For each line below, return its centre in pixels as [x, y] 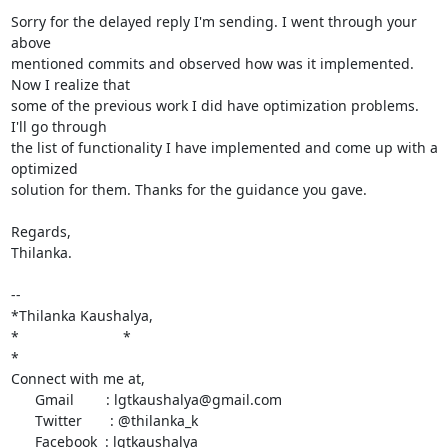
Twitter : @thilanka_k [22, 420]
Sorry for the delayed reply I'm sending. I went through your [213, 21]
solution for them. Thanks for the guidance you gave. [188, 189]
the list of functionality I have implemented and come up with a [224, 147]
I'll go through [58, 126]
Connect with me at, [77, 378]
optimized [44, 168]
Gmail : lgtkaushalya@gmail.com [22, 399]
